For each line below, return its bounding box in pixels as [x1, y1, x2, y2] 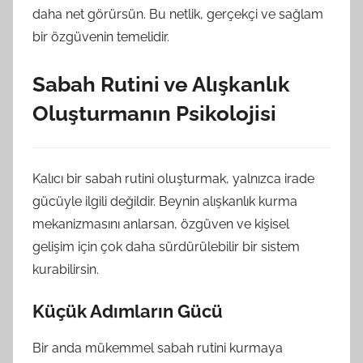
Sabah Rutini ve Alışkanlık [32, 72, 290, 96]
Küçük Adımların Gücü [32, 301, 223, 322]
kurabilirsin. [32, 262, 99, 277]
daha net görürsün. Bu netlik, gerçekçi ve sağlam [32, 6, 323, 22]
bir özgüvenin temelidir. [32, 29, 169, 45]
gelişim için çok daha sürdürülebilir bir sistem [32, 239, 300, 254]
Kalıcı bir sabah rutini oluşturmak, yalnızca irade [32, 171, 314, 186]
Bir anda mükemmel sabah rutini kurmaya [32, 340, 283, 356]
